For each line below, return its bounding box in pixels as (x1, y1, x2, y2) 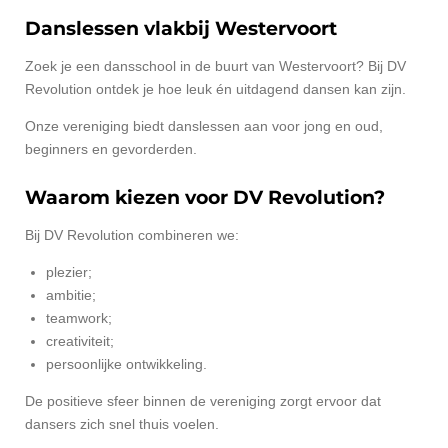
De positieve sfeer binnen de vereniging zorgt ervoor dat (25, 393, 381, 410)
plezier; (46, 264, 92, 281)
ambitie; (46, 287, 96, 304)
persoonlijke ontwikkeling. (46, 356, 207, 373)
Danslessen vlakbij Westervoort (25, 16, 337, 40)
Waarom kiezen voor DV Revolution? (25, 186, 385, 210)
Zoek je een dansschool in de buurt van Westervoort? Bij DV (25, 57, 406, 74)
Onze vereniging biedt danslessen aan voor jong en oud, (25, 117, 383, 134)
